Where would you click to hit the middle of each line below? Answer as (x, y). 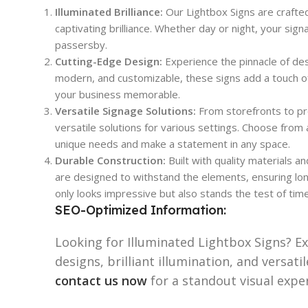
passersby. (81, 44)
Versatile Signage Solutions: (125, 110)
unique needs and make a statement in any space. (173, 143)
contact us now (101, 280)
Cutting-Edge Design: (109, 61)
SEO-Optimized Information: (141, 210)
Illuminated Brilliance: (109, 11)
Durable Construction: (110, 160)
